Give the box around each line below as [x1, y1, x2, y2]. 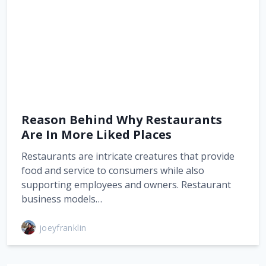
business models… [21, 192, 102, 205]
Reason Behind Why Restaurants [21, 112, 222, 128]
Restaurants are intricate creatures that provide [21, 150, 235, 163]
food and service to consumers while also [21, 164, 204, 177]
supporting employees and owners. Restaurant [21, 178, 231, 191]
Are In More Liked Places [21, 126, 172, 142]
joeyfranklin [39, 221, 87, 233]
